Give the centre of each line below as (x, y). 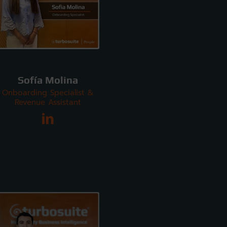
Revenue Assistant (48, 102)
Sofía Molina (48, 80)
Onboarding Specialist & (48, 92)
